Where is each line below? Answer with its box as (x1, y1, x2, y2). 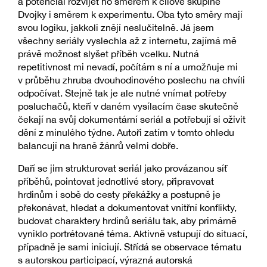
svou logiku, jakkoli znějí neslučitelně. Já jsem (18, 21, 214, 33)
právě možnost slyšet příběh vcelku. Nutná (18, 48, 199, 59)
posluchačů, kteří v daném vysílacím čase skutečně (18, 100, 238, 111)
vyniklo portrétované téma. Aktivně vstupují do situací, (18, 228, 247, 239)
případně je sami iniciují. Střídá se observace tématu (18, 241, 241, 252)
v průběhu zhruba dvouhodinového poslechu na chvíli (18, 74, 245, 85)
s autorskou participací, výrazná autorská (18, 254, 193, 265)
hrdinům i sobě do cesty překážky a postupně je (18, 188, 221, 200)
